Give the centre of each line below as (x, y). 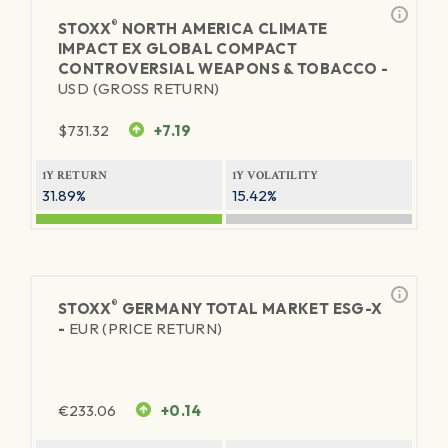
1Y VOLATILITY (275, 175)
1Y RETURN (75, 175)
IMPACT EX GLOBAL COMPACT (177, 48)
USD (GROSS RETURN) (139, 88)
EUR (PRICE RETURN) (145, 328)
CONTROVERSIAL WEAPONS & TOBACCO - (223, 68)
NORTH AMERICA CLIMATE (223, 28)
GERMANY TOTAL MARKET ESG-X (250, 308)
